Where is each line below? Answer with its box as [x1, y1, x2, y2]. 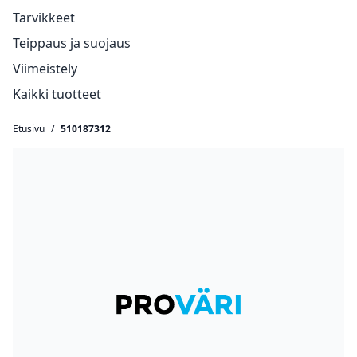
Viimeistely [13, 60, 77, 77]
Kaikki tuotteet [13, 85, 101, 103]
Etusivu [13, 122, 45, 135]
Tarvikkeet [13, 9, 75, 26]
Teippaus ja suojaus [13, 34, 131, 52]
